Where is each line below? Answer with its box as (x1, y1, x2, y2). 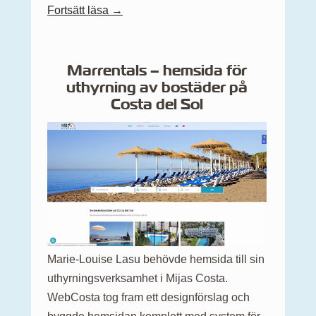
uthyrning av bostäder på (66, 77, 248, 97)
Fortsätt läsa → (47, 4, 123, 16)
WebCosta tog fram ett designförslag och (47, 291, 250, 304)
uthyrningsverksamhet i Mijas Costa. (47, 272, 228, 285)
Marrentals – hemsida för (67, 60, 247, 80)
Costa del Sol (111, 94, 203, 114)
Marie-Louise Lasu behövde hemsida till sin (47, 253, 265, 266)
